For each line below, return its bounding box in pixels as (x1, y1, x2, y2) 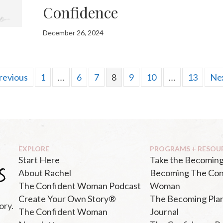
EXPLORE (18, 144, 49, 153)
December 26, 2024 (43, 28, 104, 37)
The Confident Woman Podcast (18, 180, 141, 191)
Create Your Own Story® (18, 193, 116, 204)
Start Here (18, 154, 60, 165)
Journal (150, 206, 179, 217)
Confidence (43, 2, 118, 22)
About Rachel (18, 167, 71, 178)
